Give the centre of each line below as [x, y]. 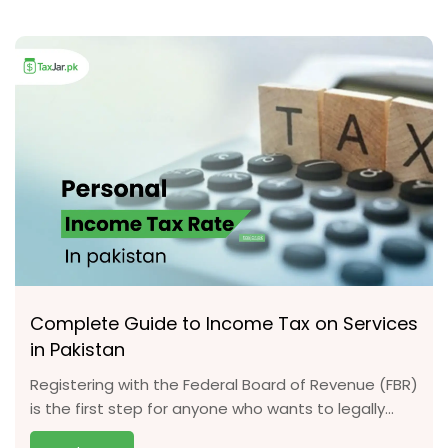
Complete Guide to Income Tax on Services [224, 323]
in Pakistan [77, 349]
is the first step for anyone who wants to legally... [212, 408]
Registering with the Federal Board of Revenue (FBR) [224, 384]
